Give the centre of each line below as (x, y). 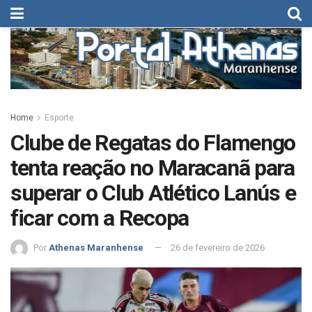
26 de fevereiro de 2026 (218, 247)
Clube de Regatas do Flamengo (153, 143)
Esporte (59, 118)
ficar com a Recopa (100, 218)
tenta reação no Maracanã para (153, 168)
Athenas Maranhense (96, 247)
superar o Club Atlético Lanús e (153, 193)
